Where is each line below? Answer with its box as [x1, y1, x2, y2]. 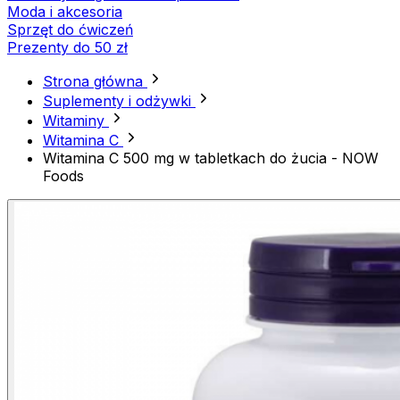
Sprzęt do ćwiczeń [7, 21, 133, 39]
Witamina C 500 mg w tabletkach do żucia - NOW [43, 149, 379, 168]
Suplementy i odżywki [43, 92, 196, 111]
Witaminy [43, 112, 109, 130]
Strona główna [43, 72, 147, 91]
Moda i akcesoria [7, 3, 122, 21]
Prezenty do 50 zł [7, 38, 128, 57]
